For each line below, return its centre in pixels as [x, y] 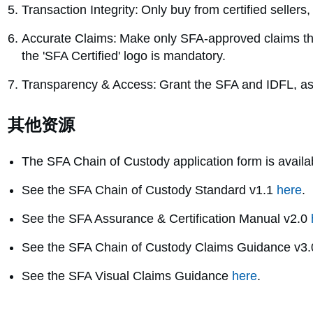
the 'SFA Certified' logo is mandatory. [124, 56]
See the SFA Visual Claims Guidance [127, 276]
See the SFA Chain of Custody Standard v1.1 [149, 190]
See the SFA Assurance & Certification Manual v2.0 [166, 219]
